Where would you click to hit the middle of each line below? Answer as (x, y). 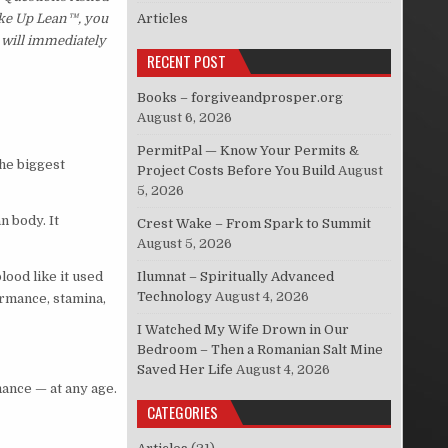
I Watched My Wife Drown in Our (243, 330)
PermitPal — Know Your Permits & (248, 151)
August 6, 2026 (185, 118)
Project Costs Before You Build (236, 171)
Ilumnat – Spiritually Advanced (236, 277)
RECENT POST (187, 61)
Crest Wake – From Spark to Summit (254, 224)
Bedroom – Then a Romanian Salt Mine (260, 350)
